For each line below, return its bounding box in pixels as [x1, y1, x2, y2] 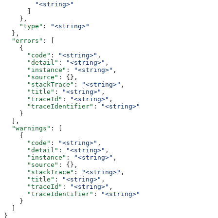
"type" [4, 22, 43, 30]
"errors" [4, 37, 43, 45]
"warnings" [4, 125, 51, 132]
